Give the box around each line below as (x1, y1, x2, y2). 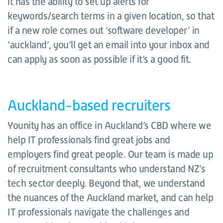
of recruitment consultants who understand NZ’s (7, 163, 205, 174)
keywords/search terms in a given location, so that (7, 10, 214, 21)
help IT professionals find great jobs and (7, 134, 170, 145)
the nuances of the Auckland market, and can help (7, 192, 213, 203)
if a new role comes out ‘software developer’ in (7, 25, 200, 36)
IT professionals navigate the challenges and (7, 207, 189, 218)
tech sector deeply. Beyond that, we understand (7, 178, 205, 189)
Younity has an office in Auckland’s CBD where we (7, 120, 211, 131)
